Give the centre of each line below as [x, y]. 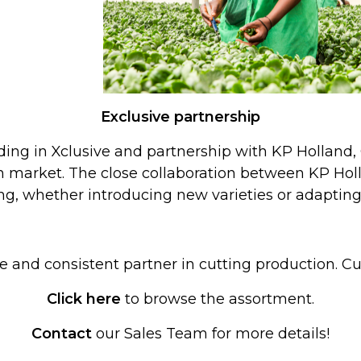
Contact [62, 334]
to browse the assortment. [218, 299]
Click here [84, 299]
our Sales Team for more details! [211, 334]
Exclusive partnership [180, 117]
